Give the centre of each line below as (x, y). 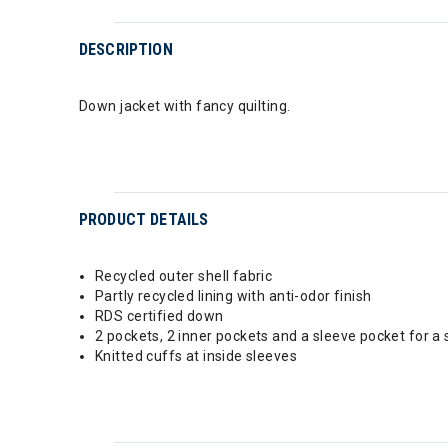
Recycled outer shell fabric (184, 275)
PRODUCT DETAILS (144, 219)
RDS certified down (159, 315)
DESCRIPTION (126, 49)
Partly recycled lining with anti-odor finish (233, 295)
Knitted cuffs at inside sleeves (196, 355)
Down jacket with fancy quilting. (185, 105)
